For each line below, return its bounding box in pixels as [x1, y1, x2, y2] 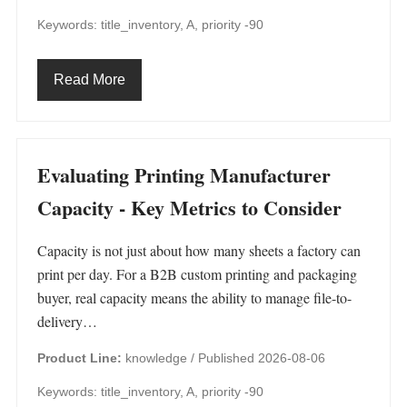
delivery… [37, 312, 97, 331]
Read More [54, 72, 125, 87]
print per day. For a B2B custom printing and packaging [37, 264, 357, 283]
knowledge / [122, 351, 198, 365]
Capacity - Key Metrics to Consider [37, 193, 342, 223]
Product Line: [37, 351, 122, 365]
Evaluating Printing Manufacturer [37, 160, 331, 190]
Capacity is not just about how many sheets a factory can [37, 241, 361, 260]
